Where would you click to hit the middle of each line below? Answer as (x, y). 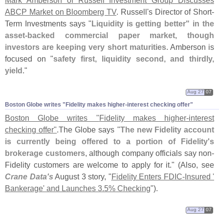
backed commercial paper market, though (121, 35)
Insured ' (199, 176)
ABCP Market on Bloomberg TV (61, 11)
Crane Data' (27, 176)
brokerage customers (45, 153)
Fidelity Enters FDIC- (148, 176)
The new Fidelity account (167, 129)
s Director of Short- (181, 11)
